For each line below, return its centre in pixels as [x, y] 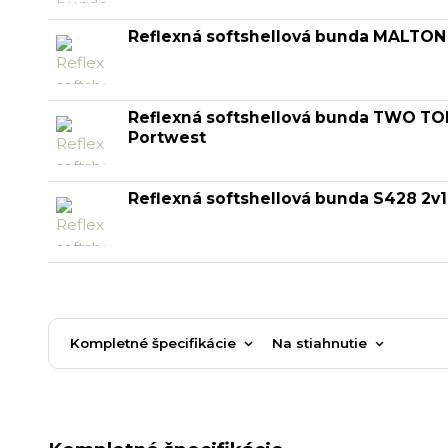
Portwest [167, 137]
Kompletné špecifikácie [152, 342]
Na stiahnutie [319, 342]
